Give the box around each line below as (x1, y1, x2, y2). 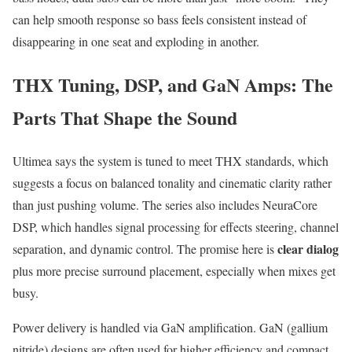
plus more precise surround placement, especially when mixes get (13, 262, 335, 279)
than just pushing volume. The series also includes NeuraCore (13, 196, 317, 213)
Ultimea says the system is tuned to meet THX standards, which (13, 152, 328, 169)
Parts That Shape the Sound (13, 103, 237, 131)
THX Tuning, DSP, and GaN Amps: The (13, 70, 333, 98)
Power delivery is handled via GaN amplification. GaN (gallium (13, 318, 328, 335)
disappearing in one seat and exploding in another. (13, 33, 259, 50)
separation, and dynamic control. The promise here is (13, 240, 277, 257)
